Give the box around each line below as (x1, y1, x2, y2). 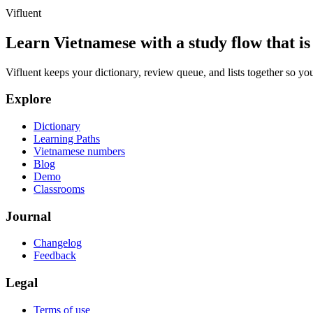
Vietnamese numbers (34, 145, 125, 157)
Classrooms (34, 182, 85, 195)
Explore (6, 92, 51, 107)
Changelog (34, 237, 82, 249)
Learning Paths (34, 132, 100, 145)
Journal (6, 208, 51, 224)
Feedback (34, 249, 76, 262)
